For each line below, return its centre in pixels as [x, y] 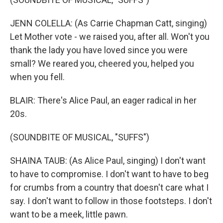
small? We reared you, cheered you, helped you [102, 63]
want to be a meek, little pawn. [69, 214]
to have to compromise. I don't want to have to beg [109, 174]
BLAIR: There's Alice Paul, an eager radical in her [103, 100]
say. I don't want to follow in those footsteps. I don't [111, 201]
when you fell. [37, 77]
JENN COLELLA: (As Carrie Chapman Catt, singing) [109, 23]
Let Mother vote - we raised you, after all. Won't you [110, 37]
